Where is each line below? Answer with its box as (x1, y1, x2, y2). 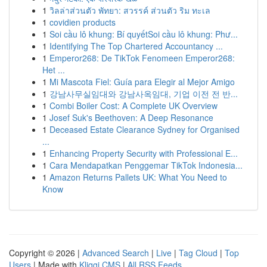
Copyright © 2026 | (9, 247, 82, 259)
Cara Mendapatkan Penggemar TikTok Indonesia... (49, 159, 243, 171)
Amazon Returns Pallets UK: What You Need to (49, 171, 227, 183)
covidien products (49, 16, 116, 28)
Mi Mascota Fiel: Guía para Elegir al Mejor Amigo (49, 76, 235, 88)
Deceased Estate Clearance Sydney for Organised (49, 123, 240, 135)
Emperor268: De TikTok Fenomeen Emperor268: (49, 52, 235, 64)
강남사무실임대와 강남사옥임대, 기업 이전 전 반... (49, 88, 238, 100)
